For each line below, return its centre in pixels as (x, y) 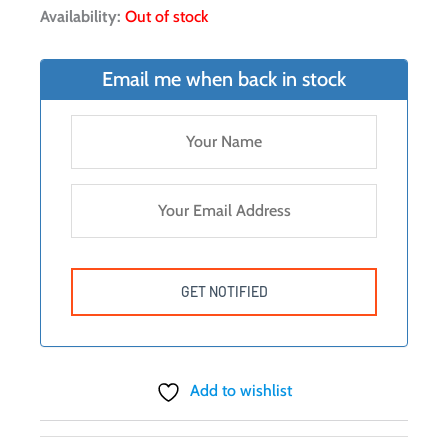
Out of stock (166, 17)
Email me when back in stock (224, 79)
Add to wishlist (241, 391)
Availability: (80, 17)
